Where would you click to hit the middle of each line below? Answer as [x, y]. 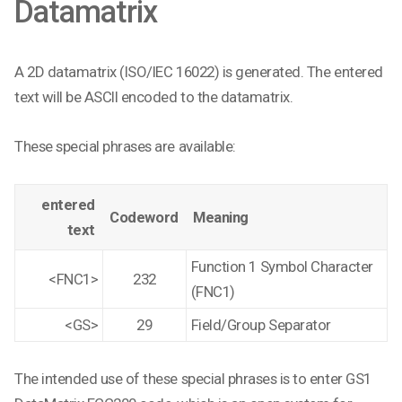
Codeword [144, 217]
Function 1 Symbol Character [282, 266]
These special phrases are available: [125, 147]
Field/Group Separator [261, 324]
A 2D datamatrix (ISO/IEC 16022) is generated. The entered [199, 72]
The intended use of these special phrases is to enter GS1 [193, 378]
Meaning [221, 217]
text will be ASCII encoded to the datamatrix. [154, 97]
